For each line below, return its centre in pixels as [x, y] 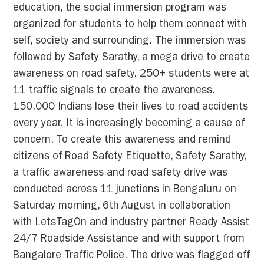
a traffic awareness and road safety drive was [121, 174]
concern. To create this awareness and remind [122, 141]
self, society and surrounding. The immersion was [130, 42]
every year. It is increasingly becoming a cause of [129, 124]
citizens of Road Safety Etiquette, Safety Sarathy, [130, 157]
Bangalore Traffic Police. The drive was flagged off [132, 256]
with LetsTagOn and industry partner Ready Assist [131, 223]
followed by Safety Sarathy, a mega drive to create [132, 58]
